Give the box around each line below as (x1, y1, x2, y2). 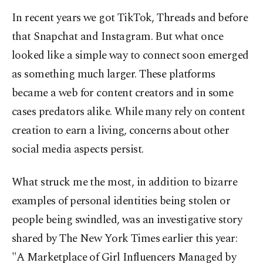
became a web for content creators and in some (12, 85, 234, 102)
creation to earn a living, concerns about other (12, 122, 230, 140)
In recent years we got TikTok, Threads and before (12, 9, 248, 27)
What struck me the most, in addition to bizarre (12, 174, 238, 191)
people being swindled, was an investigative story (12, 211, 242, 229)
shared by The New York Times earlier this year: (12, 230, 238, 248)
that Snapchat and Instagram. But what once (12, 28, 224, 46)
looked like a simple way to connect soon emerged (12, 47, 249, 65)
